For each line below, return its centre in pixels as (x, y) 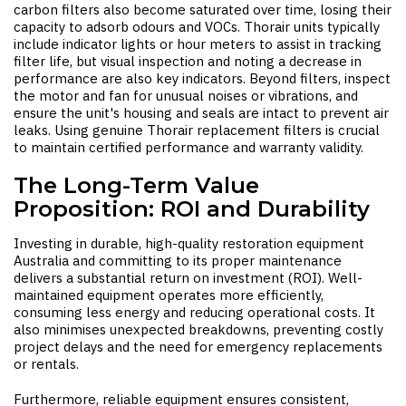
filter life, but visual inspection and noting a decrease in (188, 61)
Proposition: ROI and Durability (192, 209)
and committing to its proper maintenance (205, 261)
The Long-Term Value (136, 185)
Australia (41, 261)
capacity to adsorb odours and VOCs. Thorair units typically (197, 27)
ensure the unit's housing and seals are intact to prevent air (201, 113)
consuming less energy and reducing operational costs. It (194, 312)
